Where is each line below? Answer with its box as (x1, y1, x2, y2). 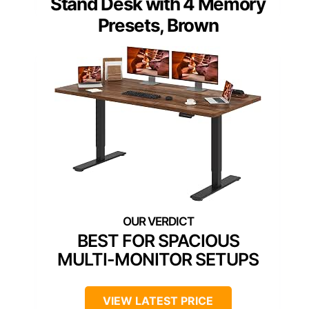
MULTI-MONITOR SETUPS (57, 248, 259, 270)
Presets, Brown (97, 14, 219, 36)
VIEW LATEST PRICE (103, 293, 213, 308)
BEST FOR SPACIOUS (77, 230, 239, 251)
